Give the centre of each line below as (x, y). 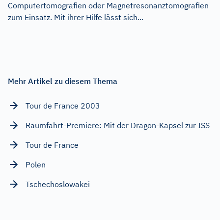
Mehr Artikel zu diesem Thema (63, 81)
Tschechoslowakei (58, 184)
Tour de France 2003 (63, 105)
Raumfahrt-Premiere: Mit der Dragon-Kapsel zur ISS (118, 125)
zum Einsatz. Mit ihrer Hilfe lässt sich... (76, 17)
